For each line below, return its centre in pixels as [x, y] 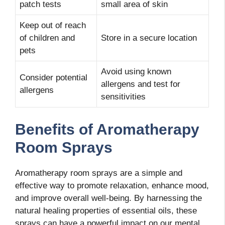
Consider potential [53, 78]
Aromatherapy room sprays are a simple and [99, 173]
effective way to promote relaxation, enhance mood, [112, 185]
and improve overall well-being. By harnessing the [108, 198]
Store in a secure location [149, 38]
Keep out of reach [53, 26]
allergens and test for [141, 84]
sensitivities [123, 97]
